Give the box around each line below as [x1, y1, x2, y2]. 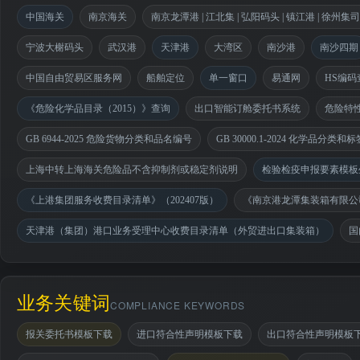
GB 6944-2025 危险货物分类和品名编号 [26, 133, 192, 145]
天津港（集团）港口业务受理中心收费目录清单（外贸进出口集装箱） [26, 225, 325, 236]
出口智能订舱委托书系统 [194, 103, 301, 114]
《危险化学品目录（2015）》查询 [26, 103, 170, 114]
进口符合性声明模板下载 [137, 329, 243, 340]
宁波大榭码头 [26, 42, 84, 53]
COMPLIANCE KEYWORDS [110, 298, 246, 312]
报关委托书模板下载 [26, 329, 112, 340]
